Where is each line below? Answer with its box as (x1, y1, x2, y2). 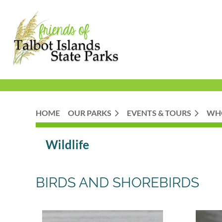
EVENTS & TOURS (127, 108, 191, 117)
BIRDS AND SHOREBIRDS (36, 174, 199, 191)
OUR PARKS (68, 108, 111, 117)
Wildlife (46, 137, 89, 152)
